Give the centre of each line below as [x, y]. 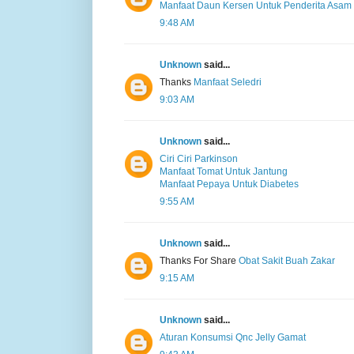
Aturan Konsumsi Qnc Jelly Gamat [233, 337]
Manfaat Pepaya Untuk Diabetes [229, 184]
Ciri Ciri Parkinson [199, 158]
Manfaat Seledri [228, 82]
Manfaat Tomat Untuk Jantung [224, 171]
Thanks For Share [199, 260]
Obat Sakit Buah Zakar [287, 260]
